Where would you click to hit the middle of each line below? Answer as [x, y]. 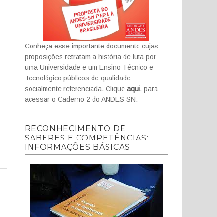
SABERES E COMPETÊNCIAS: [86, 138]
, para [149, 89]
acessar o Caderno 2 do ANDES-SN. [81, 99]
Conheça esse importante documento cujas [91, 46]
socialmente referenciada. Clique [76, 89]
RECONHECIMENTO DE [75, 129]
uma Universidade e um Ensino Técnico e [89, 67]
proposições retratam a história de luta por [90, 57]
